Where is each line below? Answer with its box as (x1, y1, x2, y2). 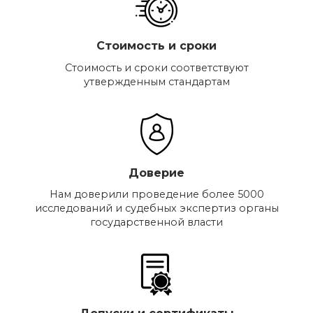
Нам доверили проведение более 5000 (49, 188, 264, 201)
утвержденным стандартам (83, 75, 230, 88)
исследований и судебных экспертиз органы (34, 202, 279, 215)
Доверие (129, 166, 184, 180)
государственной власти (90, 216, 223, 229)
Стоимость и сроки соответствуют (64, 61, 249, 74)
